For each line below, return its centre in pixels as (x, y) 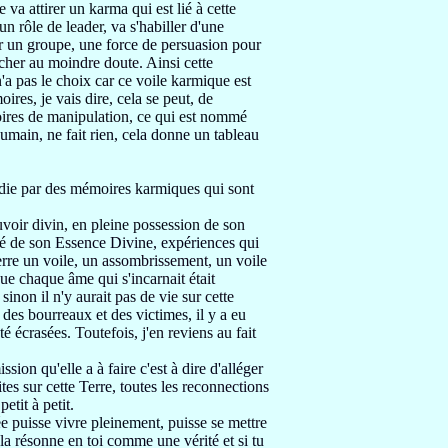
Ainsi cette (179, 62)
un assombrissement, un (159, 260)
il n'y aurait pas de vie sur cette (137, 296)
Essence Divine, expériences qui (157, 242)
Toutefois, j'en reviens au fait (165, 332)
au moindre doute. (87, 62)
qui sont (229, 188)
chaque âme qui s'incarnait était (117, 278)
